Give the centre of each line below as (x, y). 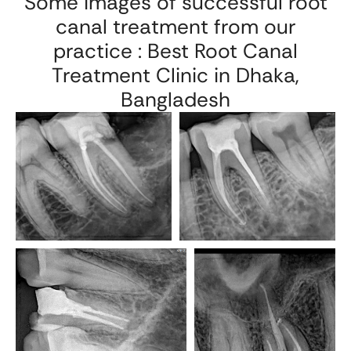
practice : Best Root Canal (175, 51)
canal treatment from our (175, 26)
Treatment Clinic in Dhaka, (175, 75)
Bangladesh (175, 99)
